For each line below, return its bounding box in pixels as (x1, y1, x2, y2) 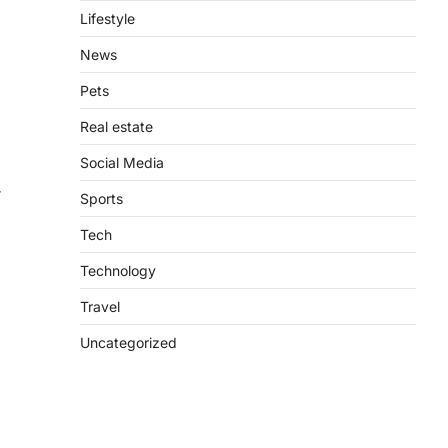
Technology (80, 262, 156, 279)
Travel (80, 298, 120, 315)
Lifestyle (80, 10, 135, 27)
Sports (80, 190, 123, 207)
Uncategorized (80, 334, 177, 351)
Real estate (80, 118, 153, 135)
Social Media (80, 154, 164, 171)
